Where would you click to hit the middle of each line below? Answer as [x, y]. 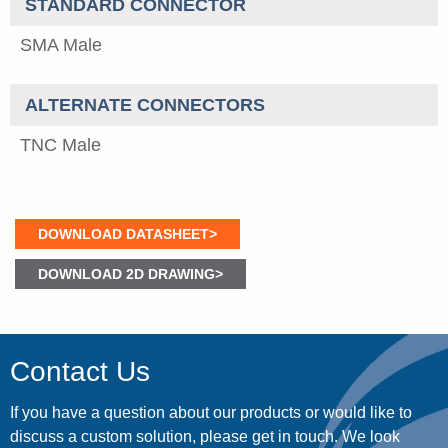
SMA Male [61, 44]
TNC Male [60, 144]
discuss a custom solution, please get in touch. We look [205, 436]
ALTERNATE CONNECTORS [145, 104]
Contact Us [80, 371]
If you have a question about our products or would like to [211, 412]
